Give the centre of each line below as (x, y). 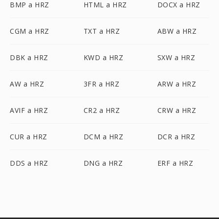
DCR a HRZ (176, 137)
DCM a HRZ (103, 137)
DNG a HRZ (103, 163)
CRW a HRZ (177, 110)
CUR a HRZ (29, 137)
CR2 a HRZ (102, 110)
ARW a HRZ (177, 84)
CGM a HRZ (30, 31)
